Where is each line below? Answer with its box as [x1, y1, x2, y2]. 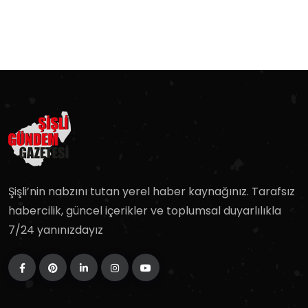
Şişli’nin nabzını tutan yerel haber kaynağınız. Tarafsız [8, 184, 295, 199]
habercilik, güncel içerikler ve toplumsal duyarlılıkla [8, 203, 281, 219]
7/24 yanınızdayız [8, 222, 103, 238]
